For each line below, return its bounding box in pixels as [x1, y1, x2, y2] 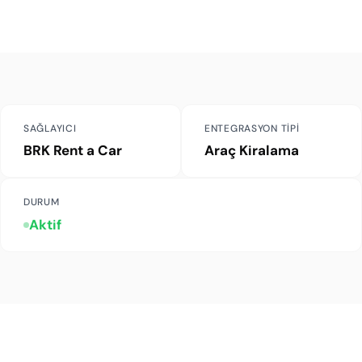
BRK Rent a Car [23, 141, 122, 159]
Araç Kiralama [204, 141, 299, 159]
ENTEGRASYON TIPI [204, 122, 300, 135]
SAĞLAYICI [23, 122, 77, 135]
